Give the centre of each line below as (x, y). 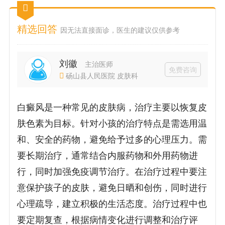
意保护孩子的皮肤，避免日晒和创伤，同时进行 (112, 188)
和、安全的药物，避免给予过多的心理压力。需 (112, 140)
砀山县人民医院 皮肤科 (102, 76)
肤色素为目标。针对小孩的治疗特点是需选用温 (112, 124)
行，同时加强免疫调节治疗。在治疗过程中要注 (112, 172)
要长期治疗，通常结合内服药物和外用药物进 (108, 156)
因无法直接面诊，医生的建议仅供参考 (120, 30)
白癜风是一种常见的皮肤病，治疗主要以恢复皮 (112, 108)
